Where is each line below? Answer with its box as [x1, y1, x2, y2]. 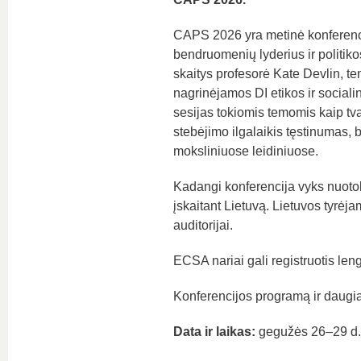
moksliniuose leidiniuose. [172, 144, 318, 158]
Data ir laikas [172, 325, 251, 338]
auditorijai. [172, 218, 233, 232]
